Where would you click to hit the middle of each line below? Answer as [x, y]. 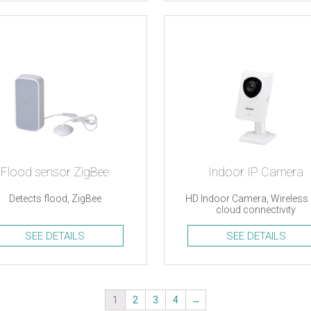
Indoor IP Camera [256, 172]
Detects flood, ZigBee [55, 199]
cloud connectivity [256, 210]
